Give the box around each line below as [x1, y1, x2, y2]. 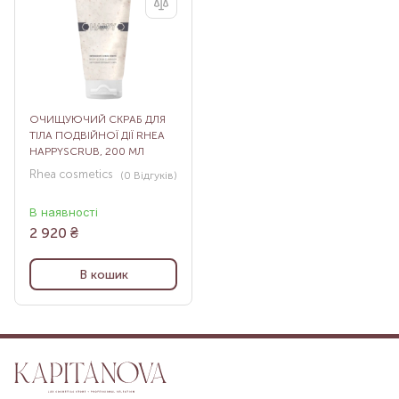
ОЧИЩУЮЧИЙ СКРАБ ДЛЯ [29, 113, 166, 126]
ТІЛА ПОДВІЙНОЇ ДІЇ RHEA [29, 129, 165, 142]
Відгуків [131, 169, 174, 183]
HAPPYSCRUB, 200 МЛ [29, 145, 144, 159]
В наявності [29, 205, 98, 220]
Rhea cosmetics [29, 167, 113, 182]
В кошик [78, 266, 128, 282]
